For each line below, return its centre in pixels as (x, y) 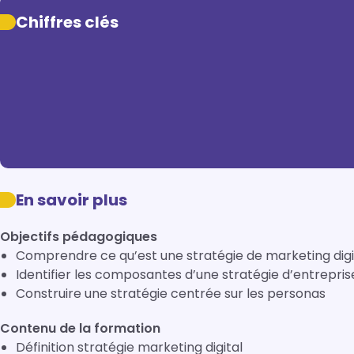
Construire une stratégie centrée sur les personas (171, 294)
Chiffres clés (67, 22)
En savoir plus (72, 200)
